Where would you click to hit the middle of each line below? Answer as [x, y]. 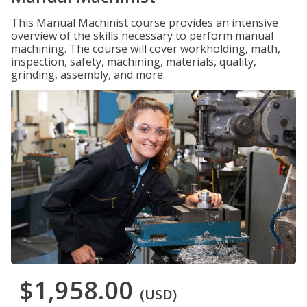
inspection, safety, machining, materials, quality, [134, 62]
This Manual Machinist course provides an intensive [145, 23]
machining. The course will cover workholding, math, [146, 49]
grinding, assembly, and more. [88, 75]
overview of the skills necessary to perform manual [142, 36]
